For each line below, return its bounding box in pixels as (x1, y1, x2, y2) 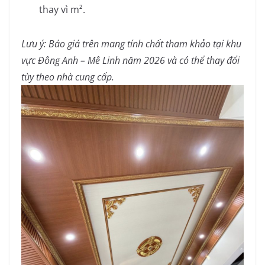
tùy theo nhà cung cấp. (21, 70, 114, 84)
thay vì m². (39, 3, 85, 17)
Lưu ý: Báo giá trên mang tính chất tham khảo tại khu (21, 37, 241, 51)
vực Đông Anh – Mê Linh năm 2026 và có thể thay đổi (21, 54, 240, 67)
